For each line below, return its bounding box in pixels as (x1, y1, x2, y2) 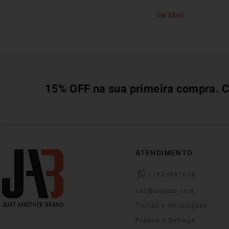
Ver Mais (155, 9, 184, 20)
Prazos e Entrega (135, 215, 196, 225)
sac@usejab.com (135, 186, 195, 195)
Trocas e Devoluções (135, 200, 208, 210)
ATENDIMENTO (135, 147, 193, 158)
